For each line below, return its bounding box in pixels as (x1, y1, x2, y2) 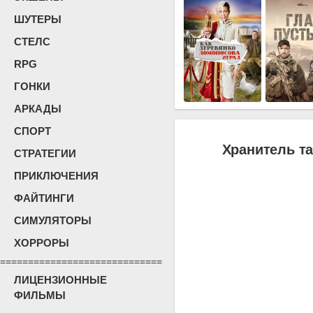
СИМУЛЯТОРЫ (14, 214, 92, 226)
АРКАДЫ (14, 103, 61, 115)
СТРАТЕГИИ (14, 147, 76, 159)
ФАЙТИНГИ (14, 192, 74, 204)
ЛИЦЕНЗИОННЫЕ (14, 274, 107, 286)
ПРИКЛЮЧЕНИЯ (14, 170, 99, 182)
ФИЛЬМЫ (14, 289, 66, 301)
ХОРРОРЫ (14, 237, 69, 249)
